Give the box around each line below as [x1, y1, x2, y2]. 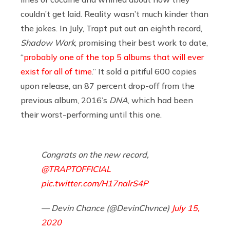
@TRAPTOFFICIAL [41, 163, 111, 174]
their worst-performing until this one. [21, 109, 162, 120]
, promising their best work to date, [75, 37, 208, 48]
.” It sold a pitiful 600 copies [92, 66, 197, 76]
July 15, [171, 202, 200, 213]
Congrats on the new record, [41, 149, 149, 160]
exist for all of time [21, 66, 92, 76]
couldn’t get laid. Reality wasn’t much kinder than [21, 8, 208, 19]
